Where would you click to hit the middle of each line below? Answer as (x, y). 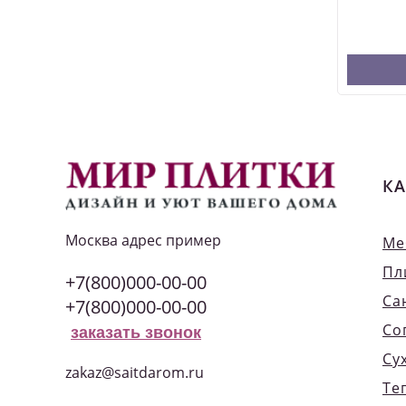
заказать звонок (136, 332)
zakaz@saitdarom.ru (135, 372)
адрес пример (171, 240)
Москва (92, 240)
